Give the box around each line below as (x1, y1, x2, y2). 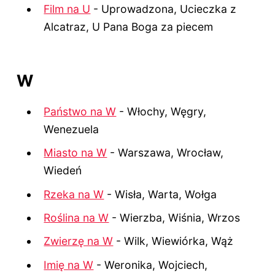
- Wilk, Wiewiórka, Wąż (113, 234, 234, 248)
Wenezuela (44, 122, 99, 136)
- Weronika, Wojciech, (93, 258, 208, 271)
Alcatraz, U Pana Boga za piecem (44, 20, 214, 33)
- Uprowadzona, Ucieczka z (90, 2, 237, 15)
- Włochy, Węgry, (116, 104, 207, 118)
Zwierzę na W (44, 234, 114, 248)
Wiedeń (44, 164, 82, 177)
